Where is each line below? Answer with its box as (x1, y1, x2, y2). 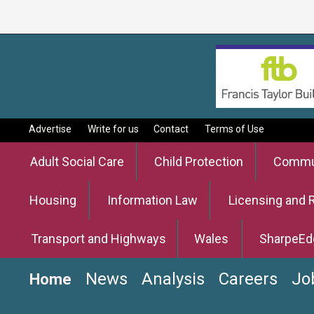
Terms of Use (204, 123, 264, 135)
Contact (153, 123, 189, 135)
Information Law (107, 193, 198, 207)
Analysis (142, 269, 205, 289)
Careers (219, 269, 278, 289)
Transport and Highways (31, 231, 167, 246)
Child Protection (153, 154, 243, 169)
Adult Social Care (30, 154, 125, 169)
